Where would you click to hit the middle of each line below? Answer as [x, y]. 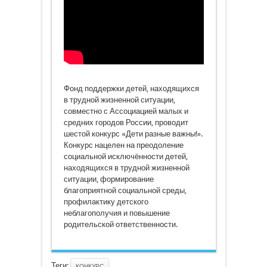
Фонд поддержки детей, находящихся [131, 89]
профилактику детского [106, 202]
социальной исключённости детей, [125, 156]
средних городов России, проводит [126, 122]
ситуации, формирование [108, 179]
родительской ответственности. [120, 224]
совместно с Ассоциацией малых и [126, 111]
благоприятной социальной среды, [125, 190]
